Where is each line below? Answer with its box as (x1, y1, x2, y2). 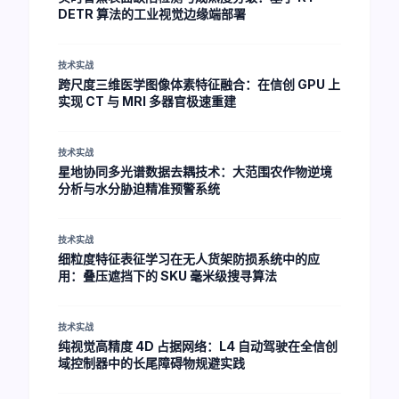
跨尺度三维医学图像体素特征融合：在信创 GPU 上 (58, 77, 340, 92)
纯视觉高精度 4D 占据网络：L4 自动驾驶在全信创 (58, 338, 338, 354)
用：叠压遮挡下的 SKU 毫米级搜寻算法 (58, 268, 277, 283)
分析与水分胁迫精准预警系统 (58, 181, 220, 196)
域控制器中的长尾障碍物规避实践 (58, 355, 245, 370)
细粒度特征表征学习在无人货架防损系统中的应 (58, 251, 320, 266)
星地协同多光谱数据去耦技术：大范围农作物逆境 (58, 164, 332, 179)
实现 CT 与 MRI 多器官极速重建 (58, 94, 236, 109)
